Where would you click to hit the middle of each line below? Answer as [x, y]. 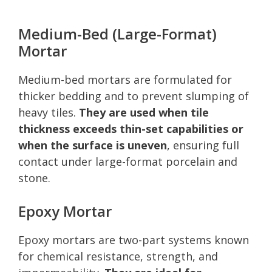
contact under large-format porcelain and [128, 161]
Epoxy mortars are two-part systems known [134, 240]
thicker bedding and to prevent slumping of [134, 96]
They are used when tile [144, 112]
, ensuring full [203, 145]
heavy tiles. [49, 112]
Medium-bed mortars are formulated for [125, 79]
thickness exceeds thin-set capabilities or [131, 128]
